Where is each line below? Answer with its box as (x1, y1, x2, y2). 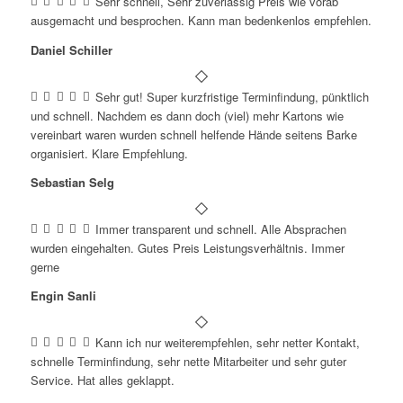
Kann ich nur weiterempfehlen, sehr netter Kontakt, (95, 333, 361, 351)
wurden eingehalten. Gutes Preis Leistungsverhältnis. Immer (30, 238, 345, 256)
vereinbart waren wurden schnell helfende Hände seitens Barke (30, 125, 357, 143)
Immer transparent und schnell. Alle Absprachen (95, 219, 347, 237)
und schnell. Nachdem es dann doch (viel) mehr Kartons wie (30, 106, 344, 124)
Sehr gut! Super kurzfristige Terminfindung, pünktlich (95, 87, 370, 105)
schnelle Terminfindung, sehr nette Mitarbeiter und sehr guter (30, 352, 346, 370)
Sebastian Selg (30, 173, 114, 191)
